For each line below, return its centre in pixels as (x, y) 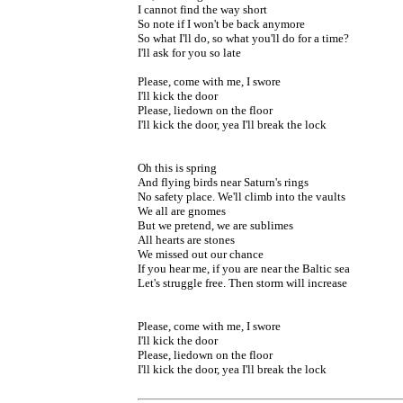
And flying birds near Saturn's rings (223, 182)
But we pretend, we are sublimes (215, 225)
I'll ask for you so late (189, 52)
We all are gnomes (182, 210)
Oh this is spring (177, 167)
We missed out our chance (201, 254)
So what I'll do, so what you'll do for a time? (243, 38)
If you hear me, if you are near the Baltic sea (244, 268)
